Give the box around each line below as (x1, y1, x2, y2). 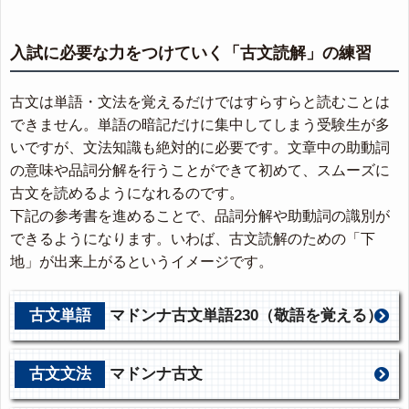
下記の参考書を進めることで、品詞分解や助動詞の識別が (10, 208, 390, 225)
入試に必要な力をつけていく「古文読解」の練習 (10, 44, 372, 63)
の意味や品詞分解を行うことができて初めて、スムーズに (10, 163, 390, 179)
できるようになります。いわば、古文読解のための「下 (10, 231, 375, 247)
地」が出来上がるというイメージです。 (10, 254, 273, 270)
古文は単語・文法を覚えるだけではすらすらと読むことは (10, 94, 390, 110)
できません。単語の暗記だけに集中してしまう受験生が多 (10, 117, 390, 133)
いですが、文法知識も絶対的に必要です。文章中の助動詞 (10, 140, 390, 156)
